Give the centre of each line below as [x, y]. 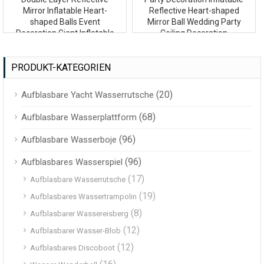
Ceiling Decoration [194, 33]
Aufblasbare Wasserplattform [79, 118]
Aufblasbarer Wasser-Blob [75, 231]
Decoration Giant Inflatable [65, 33]
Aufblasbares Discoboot [72, 248]
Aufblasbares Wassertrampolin [83, 197]
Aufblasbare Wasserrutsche [78, 180]
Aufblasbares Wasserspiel [72, 162]
